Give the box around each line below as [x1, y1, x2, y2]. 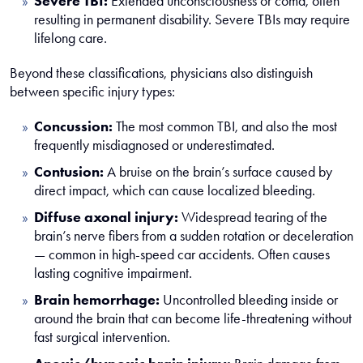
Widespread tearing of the [178, 208, 327, 226]
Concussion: [34, 117, 113, 135]
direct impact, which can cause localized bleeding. [34, 181, 315, 199]
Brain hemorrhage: [34, 291, 160, 309]
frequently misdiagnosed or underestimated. [34, 136, 275, 154]
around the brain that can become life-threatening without [34, 310, 352, 327]
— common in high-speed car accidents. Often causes [34, 246, 330, 263]
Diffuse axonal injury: [34, 208, 178, 226]
